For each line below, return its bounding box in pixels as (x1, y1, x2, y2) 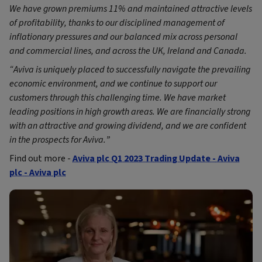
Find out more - (9, 152, 73, 166)
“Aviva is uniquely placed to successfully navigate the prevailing (9, 63, 250, 77)
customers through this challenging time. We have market (9, 91, 226, 105)
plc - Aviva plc (9, 166, 66, 180)
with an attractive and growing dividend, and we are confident (9, 119, 246, 133)
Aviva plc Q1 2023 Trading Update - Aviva (73, 152, 240, 166)
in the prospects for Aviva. (9, 133, 106, 147)
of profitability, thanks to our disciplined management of (9, 16, 225, 30)
